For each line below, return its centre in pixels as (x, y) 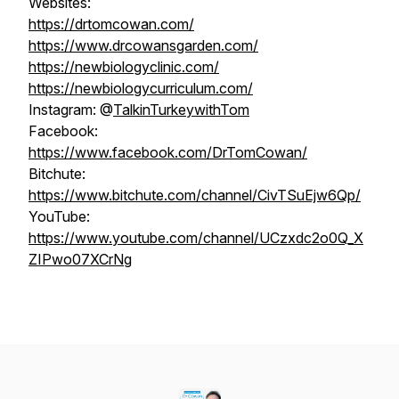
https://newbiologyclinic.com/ (124, 67)
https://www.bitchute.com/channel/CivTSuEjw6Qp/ (195, 195)
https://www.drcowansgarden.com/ (143, 45)
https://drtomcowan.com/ (111, 24)
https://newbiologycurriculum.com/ (141, 88)
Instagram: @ (71, 110)
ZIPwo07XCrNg (80, 259)
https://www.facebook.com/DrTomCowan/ (168, 152)
